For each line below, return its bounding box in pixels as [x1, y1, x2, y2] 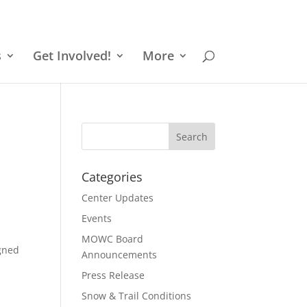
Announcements [82, 248, 158, 261]
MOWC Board [82, 232, 144, 245]
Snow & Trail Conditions [82, 289, 192, 302]
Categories [82, 169, 143, 185]
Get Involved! [32, 47, 111, 64]
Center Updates [82, 191, 154, 204]
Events [82, 212, 112, 225]
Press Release [82, 269, 145, 282]
